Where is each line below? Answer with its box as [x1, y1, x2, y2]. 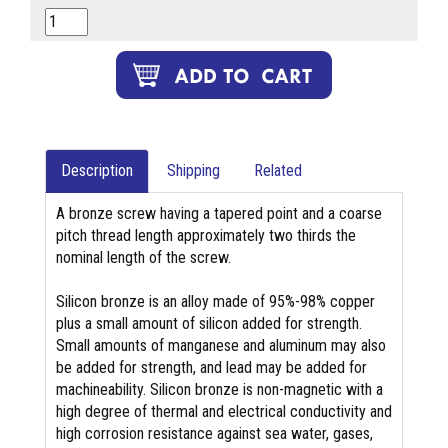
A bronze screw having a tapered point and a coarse [56, 204, 382, 224]
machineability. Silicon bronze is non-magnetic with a [56, 380, 383, 400]
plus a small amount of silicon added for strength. [56, 314, 362, 334]
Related [254, 161, 302, 181]
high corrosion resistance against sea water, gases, [56, 424, 373, 444]
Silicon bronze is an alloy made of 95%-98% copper [56, 292, 375, 312]
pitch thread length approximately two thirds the [56, 226, 356, 246]
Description [61, 161, 133, 181]
